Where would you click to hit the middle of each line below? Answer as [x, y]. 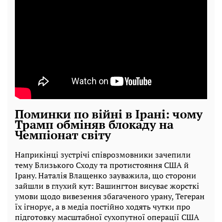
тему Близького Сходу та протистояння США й [102, 165]
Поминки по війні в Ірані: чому [109, 114]
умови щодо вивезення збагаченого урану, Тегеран [110, 196]
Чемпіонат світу [63, 135]
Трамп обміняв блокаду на [94, 124]
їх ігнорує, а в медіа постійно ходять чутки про [103, 207]
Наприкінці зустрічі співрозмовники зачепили [103, 155]
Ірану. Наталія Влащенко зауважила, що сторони [106, 176]
